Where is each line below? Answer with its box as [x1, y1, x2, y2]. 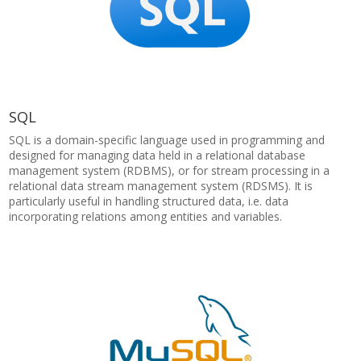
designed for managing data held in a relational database [9, 147, 306, 163]
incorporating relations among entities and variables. [9, 209, 283, 224]
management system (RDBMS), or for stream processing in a [9, 163, 330, 178]
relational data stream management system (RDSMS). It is [9, 178, 313, 193]
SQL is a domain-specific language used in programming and [9, 132, 326, 147]
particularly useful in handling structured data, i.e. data [9, 193, 289, 209]
